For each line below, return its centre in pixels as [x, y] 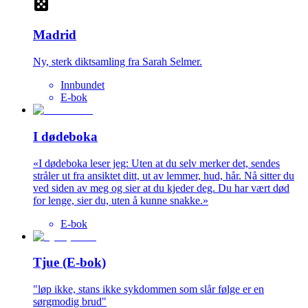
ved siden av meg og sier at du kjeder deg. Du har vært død [161, 188]
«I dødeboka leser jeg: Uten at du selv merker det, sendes [156, 163]
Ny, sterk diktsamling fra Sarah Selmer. [118, 62]
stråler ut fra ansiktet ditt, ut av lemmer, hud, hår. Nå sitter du [164, 175]
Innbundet [82, 85]
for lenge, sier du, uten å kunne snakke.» [121, 200]
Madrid [55, 35]
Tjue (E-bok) [69, 263]
